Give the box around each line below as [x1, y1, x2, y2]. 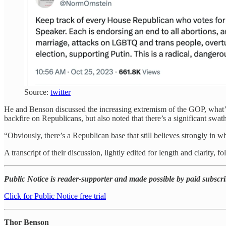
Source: [24, 87, 50, 96]
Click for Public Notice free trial [4, 191, 106, 200]
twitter [50, 87, 71, 96]
